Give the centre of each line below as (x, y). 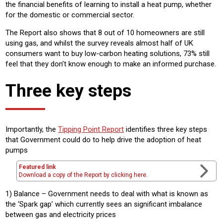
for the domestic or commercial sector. (70, 15)
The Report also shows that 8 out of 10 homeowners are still (105, 33)
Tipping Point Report (91, 129)
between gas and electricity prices (61, 214)
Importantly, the (32, 129)
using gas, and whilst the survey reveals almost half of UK (99, 43)
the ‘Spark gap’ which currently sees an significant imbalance (104, 204)
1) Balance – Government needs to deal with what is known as (107, 194)
